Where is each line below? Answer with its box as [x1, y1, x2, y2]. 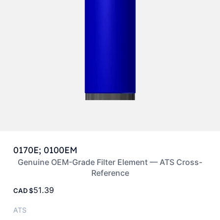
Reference [91, 167, 129, 178]
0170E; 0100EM [13, 144, 78, 156]
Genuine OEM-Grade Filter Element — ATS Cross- [18, 157, 202, 167]
